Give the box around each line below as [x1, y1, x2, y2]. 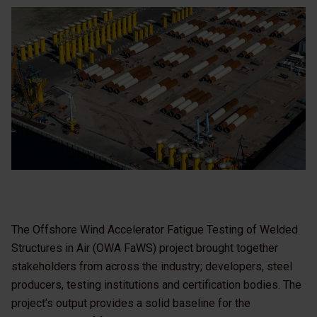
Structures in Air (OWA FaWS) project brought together [11, 241, 278, 255]
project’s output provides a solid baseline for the [11, 296, 250, 310]
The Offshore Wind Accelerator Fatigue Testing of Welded [11, 222, 298, 236]
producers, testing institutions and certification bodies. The [11, 277, 301, 292]
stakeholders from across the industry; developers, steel [11, 259, 292, 273]
